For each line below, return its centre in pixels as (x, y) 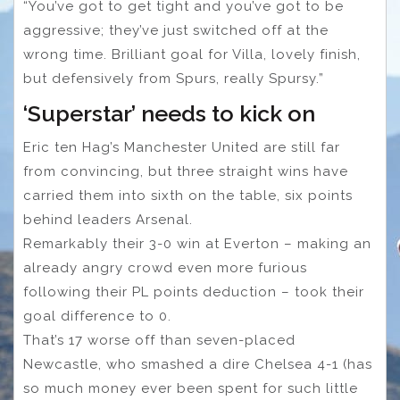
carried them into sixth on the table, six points (188, 195)
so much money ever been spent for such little (191, 388)
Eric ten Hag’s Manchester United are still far (182, 147)
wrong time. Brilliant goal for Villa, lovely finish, (192, 54)
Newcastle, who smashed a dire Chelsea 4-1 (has (198, 364)
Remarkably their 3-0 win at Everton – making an (197, 243)
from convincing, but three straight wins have (186, 171)
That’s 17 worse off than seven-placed (159, 340)
